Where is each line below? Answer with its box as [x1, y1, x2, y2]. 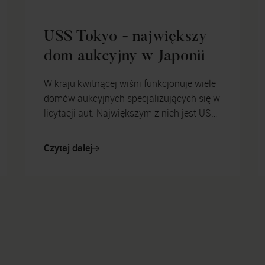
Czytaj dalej [43, 141, 92, 155]
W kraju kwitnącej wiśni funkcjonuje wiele [43, 76, 216, 90]
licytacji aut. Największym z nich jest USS [43, 106, 217, 119]
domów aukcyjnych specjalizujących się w [43, 91, 220, 105]
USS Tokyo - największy [43, 30, 208, 46]
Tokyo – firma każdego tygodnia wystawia [43, 121, 221, 134]
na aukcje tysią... [43, 135, 114, 149]
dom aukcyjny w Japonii [43, 49, 206, 65]
